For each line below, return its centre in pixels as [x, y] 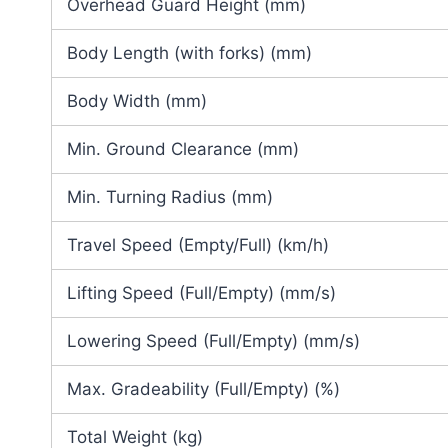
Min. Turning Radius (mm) [170, 197]
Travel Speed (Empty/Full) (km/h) [198, 245]
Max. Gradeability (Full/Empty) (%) [203, 389]
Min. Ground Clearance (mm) [183, 149]
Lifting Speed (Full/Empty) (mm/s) [201, 293]
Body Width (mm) [137, 101]
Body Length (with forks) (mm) [189, 53]
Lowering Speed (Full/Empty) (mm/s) [213, 341]
